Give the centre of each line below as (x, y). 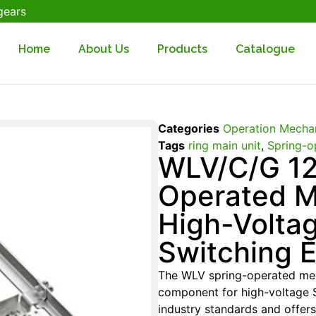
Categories (189, 128)
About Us (104, 49)
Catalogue (265, 49)
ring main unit (225, 145)
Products (182, 49)
